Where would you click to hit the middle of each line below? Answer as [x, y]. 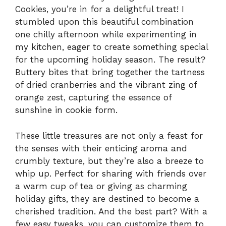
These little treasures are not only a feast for [109, 135]
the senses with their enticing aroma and [101, 148]
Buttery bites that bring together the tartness [110, 72]
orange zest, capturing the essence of [93, 98]
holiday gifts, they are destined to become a [107, 199]
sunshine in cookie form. [66, 110]
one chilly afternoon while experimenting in [106, 35]
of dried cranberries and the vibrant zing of [106, 85]
